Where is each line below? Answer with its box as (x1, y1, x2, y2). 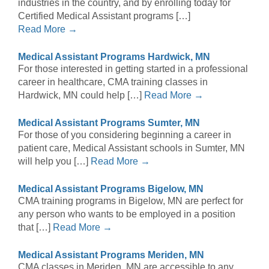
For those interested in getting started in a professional (18, 64, 248, 74)
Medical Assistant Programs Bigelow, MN (18, 184, 204, 195)
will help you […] (18, 156, 91, 167)
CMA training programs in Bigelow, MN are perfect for (18, 196, 243, 207)
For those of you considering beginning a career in (18, 130, 231, 141)
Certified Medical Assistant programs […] (18, 11, 190, 22)
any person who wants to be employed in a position (18, 209, 235, 220)
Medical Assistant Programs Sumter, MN (18, 118, 200, 128)
